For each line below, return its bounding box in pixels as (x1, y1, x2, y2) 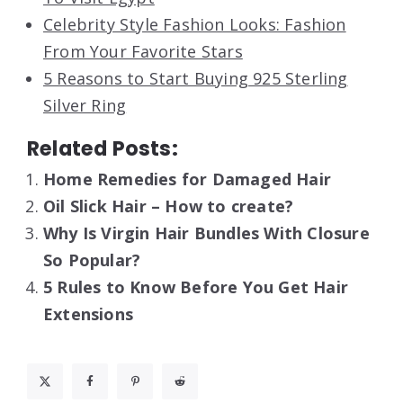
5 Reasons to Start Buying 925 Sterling (43, 67, 348, 89)
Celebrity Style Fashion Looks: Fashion (43, 13, 346, 35)
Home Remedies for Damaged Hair (43, 167, 331, 190)
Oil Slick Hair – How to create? (43, 194, 294, 217)
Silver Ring (43, 94, 127, 116)
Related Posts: (27, 133, 178, 163)
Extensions (43, 302, 133, 325)
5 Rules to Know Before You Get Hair (43, 275, 349, 298)
